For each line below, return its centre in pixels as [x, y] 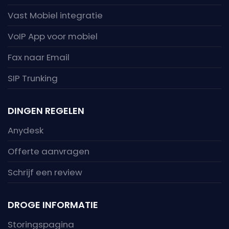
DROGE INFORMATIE [53, 205]
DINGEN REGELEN [46, 111]
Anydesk [26, 131]
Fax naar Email [39, 58]
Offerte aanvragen [49, 152]
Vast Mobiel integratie [55, 16]
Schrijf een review [45, 173]
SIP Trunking [33, 78]
